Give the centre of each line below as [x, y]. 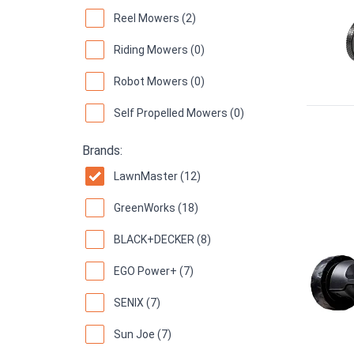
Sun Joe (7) [143, 334]
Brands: [102, 150]
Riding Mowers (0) [159, 49]
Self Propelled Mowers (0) [179, 113]
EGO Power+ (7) [154, 271]
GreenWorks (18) [156, 207]
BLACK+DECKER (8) [162, 239]
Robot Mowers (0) [159, 81]
